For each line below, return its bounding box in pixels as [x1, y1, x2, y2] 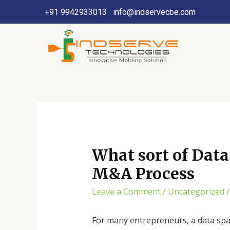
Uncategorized [167, 186, 224, 198]
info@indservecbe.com [113, 7, 196, 17]
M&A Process [91, 164, 195, 184]
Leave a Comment [91, 186, 161, 198]
